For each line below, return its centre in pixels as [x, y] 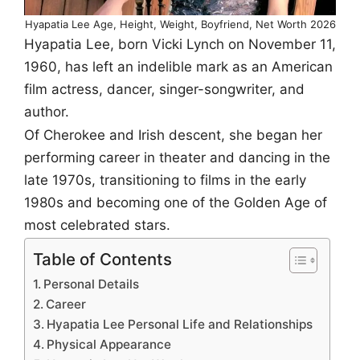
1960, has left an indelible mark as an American [178, 66]
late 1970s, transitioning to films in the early [165, 180]
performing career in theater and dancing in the [177, 158]
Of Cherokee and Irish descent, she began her [173, 135]
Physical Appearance [109, 344]
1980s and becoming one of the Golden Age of [176, 203]
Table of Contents [102, 259]
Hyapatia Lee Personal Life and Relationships [180, 324]
